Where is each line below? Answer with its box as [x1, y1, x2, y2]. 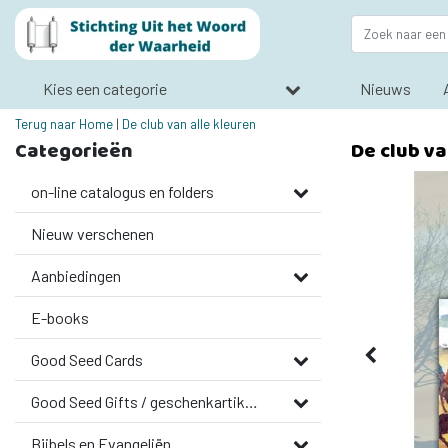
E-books [31, 308, 89, 327]
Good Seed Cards [31, 350, 143, 369]
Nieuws [359, 79, 411, 98]
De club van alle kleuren [122, 116, 256, 132]
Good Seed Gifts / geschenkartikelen [245, 392, 258, 411]
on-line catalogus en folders [31, 182, 214, 201]
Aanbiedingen [31, 266, 121, 285]
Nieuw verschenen [31, 224, 154, 243]
